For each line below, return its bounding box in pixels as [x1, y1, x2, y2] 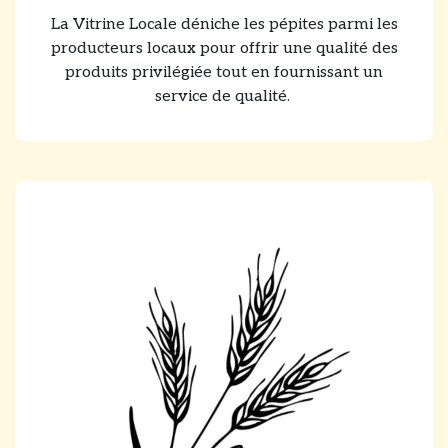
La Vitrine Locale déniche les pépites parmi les [50, 14, 398, 34]
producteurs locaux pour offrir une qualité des [50, 38, 398, 58]
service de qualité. [154, 86, 294, 106]
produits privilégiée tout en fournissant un [65, 62, 383, 82]
